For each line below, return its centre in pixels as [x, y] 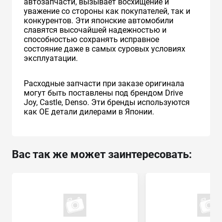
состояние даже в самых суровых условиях [105, 49]
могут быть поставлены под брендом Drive [103, 93]
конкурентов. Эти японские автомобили [99, 20]
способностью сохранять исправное [91, 39]
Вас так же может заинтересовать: [102, 154]
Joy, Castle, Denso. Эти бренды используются [107, 102]
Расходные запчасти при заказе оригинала [104, 83]
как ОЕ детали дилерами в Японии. [89, 111]
